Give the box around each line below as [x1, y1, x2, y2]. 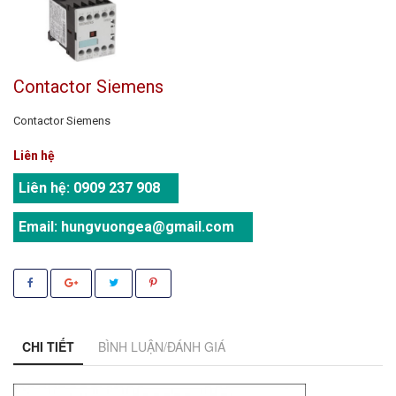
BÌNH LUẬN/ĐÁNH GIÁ [98, 337, 225, 355]
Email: [19, 217, 57, 235]
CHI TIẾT [22, 337, 74, 355]
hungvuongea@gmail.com [61, 217, 234, 235]
